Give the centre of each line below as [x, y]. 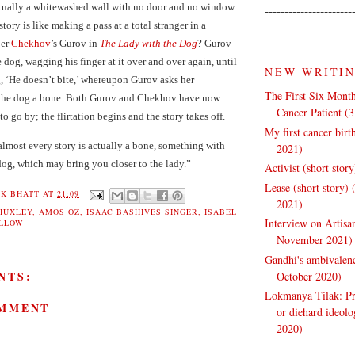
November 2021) [315, 240]
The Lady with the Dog [149, 43]
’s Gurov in [75, 43]
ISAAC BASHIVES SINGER [142, 212]
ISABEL [221, 212]
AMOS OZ [59, 212]
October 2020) [309, 276]
